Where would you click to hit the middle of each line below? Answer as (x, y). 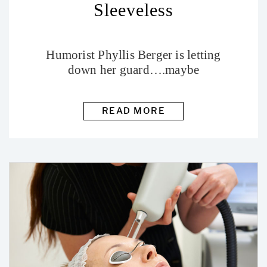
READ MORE (133, 111)
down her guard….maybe (133, 69)
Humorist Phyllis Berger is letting (133, 55)
